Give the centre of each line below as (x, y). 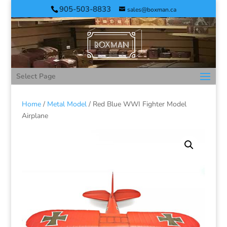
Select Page (36, 76)
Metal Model (67, 104)
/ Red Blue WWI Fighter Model (136, 104)
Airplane (35, 116)
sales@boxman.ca (152, 10)
